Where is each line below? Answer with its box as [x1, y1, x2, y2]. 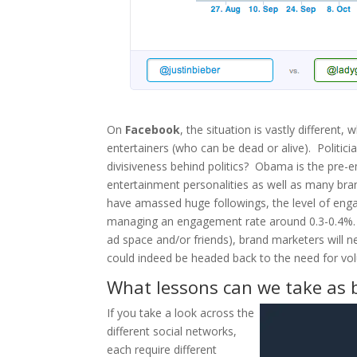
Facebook [125, 121, 181, 137]
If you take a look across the [107, 304, 255, 320]
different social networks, [107, 323, 237, 339]
